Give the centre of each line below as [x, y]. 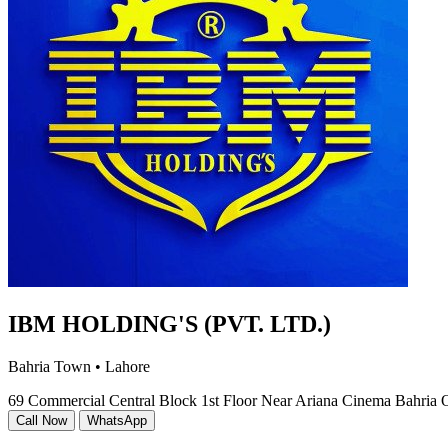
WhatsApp [117, 420]
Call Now [41, 420]
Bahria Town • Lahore [79, 366]
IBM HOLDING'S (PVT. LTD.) [169, 323]
